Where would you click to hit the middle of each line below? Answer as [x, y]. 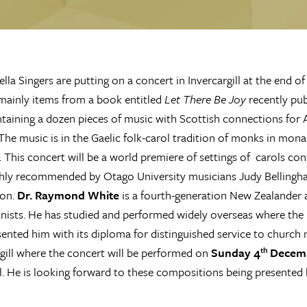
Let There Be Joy [205, 99]
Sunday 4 [234, 253]
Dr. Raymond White [69, 195]
